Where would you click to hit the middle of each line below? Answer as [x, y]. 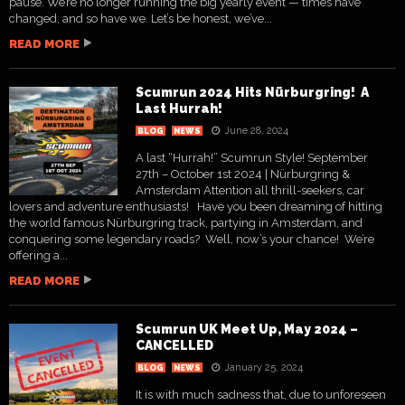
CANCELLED [174, 345]
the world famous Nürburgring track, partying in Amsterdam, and [186, 223]
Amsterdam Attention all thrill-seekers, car [250, 190]
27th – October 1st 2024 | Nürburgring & [243, 174]
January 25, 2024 [264, 367]
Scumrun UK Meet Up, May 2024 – [247, 329]
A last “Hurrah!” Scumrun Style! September [252, 158]
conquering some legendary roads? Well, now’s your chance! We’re [192, 239]
